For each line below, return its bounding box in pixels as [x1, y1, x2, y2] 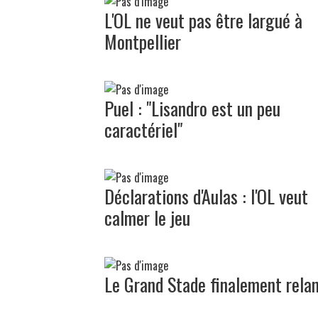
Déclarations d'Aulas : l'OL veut [104, 182, 308, 210]
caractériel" [104, 115, 182, 143]
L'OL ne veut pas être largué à [104, 6, 302, 34]
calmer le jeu [104, 203, 190, 231]
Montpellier [104, 27, 181, 55]
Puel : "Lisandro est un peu [104, 94, 280, 122]
